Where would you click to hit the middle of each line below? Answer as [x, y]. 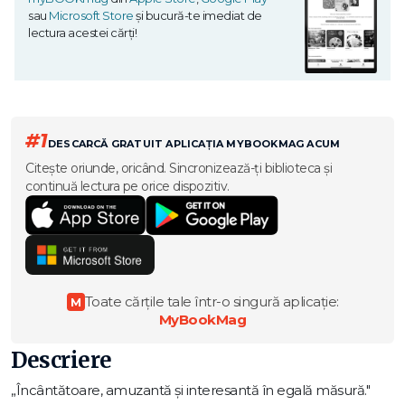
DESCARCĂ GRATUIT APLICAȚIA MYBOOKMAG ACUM [194, 144]
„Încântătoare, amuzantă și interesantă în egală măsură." [190, 391]
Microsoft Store [91, 16]
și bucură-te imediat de [198, 16]
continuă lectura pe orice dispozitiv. [127, 187]
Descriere [61, 361]
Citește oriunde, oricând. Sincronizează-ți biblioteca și [179, 169]
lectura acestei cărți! [82, 33]
